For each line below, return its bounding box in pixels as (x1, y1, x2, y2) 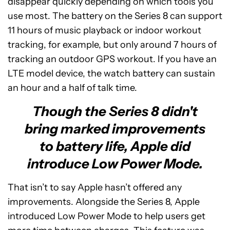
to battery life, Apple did (40, 138, 190, 155)
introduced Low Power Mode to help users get (8, 210, 205, 222)
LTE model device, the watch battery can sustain (8, 68, 215, 79)
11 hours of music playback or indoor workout (8, 25, 201, 36)
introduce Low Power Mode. (27, 156, 203, 172)
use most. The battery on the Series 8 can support (8, 10, 222, 22)
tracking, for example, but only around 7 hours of (8, 39, 217, 50)
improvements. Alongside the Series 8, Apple (8, 196, 200, 207)
